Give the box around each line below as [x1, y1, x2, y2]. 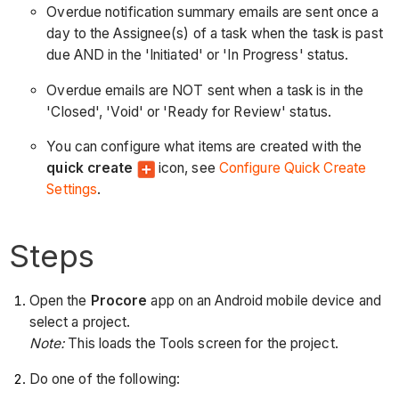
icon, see [154, 159, 219, 177]
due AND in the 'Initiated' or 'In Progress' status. [46, 46, 349, 64]
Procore [90, 292, 148, 310]
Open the [28, 292, 91, 310]
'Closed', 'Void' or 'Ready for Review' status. [46, 102, 331, 120]
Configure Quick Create [218, 159, 367, 177]
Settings [46, 181, 98, 199]
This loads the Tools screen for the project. [64, 335, 338, 353]
